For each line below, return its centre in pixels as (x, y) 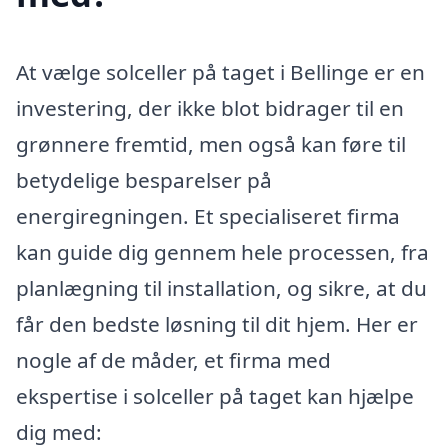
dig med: (59, 431)
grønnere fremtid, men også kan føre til (211, 143)
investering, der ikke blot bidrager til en (210, 107)
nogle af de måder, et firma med (173, 359)
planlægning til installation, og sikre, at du (221, 287)
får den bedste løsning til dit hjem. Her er (217, 323)
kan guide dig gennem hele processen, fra (222, 251)
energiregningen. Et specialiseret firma (208, 215)
